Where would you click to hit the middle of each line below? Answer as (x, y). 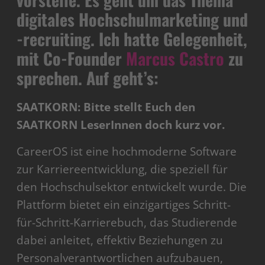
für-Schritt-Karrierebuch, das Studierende (127, 223)
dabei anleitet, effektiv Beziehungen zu (120, 240)
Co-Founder (83, 59)
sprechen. (50, 78)
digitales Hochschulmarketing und (132, 20)
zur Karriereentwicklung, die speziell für (122, 169)
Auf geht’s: (121, 78)
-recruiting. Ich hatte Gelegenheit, (132, 39)
